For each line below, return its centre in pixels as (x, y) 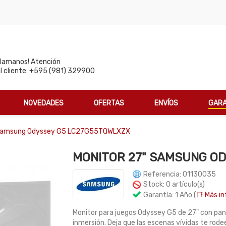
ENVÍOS (166, 103)
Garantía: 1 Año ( (169, 195)
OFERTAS (109, 103)
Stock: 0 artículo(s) (173, 185)
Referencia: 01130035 (179, 174)
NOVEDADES (44, 103)
